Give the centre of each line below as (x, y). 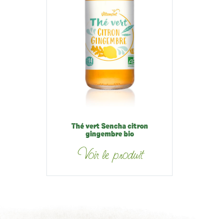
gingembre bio (109, 134)
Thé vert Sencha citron (109, 127)
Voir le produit (109, 155)
